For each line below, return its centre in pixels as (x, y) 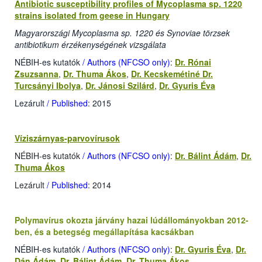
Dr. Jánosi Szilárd (120, 86)
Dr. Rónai (193, 62)
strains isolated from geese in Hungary (92, 15)
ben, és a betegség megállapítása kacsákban (104, 232)
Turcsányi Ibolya (48, 86)
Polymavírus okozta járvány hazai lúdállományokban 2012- (132, 220)
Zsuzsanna (37, 74)
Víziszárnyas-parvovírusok (67, 138)
